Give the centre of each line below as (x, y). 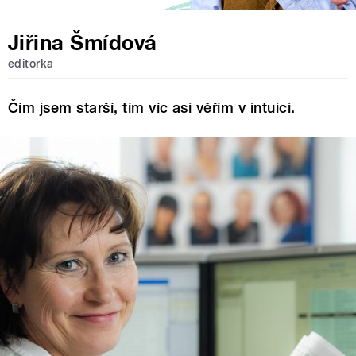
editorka (31, 64)
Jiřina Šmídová (83, 43)
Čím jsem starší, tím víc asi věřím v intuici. (152, 107)
